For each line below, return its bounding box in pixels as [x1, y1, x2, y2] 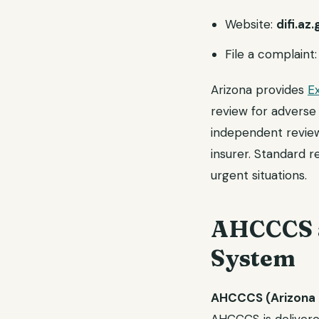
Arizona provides [211, 82, 308, 98]
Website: [225, 16, 276, 32]
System [211, 244, 296, 272]
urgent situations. [211, 167, 307, 183]
